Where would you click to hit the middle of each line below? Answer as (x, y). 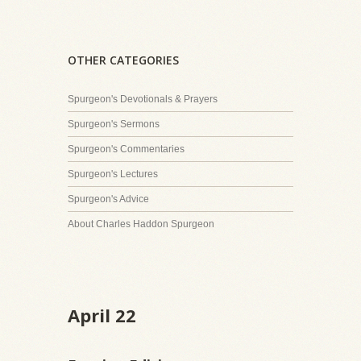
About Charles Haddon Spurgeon (141, 224)
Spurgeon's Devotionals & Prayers (143, 99)
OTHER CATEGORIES (123, 60)
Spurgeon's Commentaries (126, 149)
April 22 (102, 315)
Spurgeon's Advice (108, 199)
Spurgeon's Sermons (114, 124)
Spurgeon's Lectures (113, 174)
